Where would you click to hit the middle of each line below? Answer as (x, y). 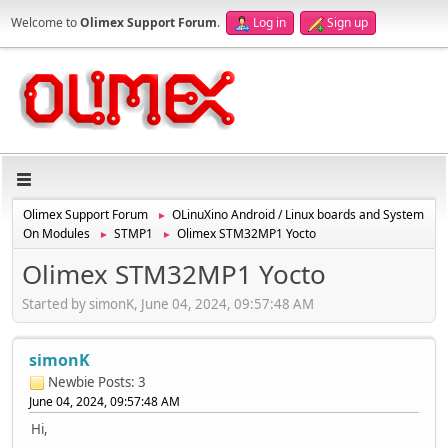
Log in (269, 22)
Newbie (71, 381)
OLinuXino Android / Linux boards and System (298, 214)
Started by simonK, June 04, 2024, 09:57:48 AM (168, 303)
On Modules (56, 233)
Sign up (347, 22)
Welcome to (45, 22)
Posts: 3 (122, 381)
